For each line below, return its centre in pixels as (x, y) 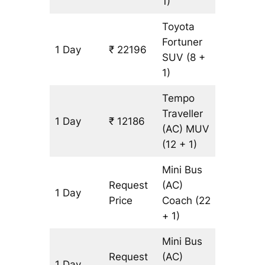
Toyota (179, 27)
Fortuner (182, 42)
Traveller (183, 114)
